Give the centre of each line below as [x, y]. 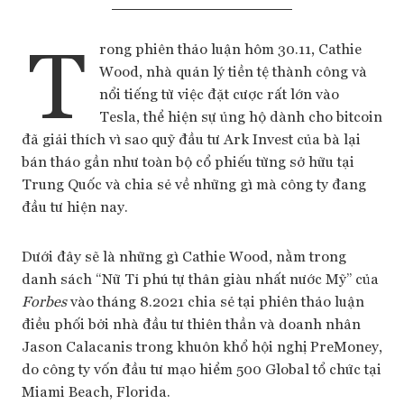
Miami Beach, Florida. [96, 391]
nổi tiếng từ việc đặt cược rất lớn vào [219, 93]
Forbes [46, 301]
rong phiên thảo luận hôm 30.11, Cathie [230, 48]
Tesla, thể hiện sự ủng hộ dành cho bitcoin [240, 116]
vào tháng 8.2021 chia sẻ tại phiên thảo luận [217, 301]
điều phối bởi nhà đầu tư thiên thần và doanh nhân [191, 323]
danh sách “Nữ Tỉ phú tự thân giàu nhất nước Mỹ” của [200, 278]
